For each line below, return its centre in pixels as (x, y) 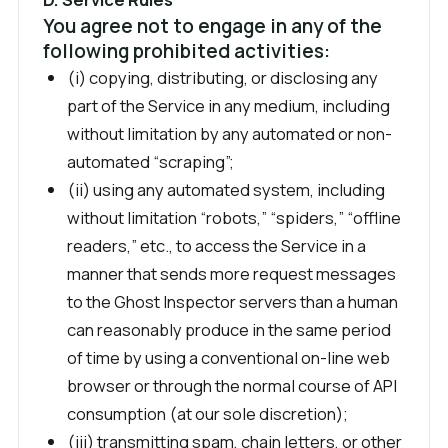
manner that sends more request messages (231, 273)
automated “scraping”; (150, 161)
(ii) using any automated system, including (226, 189)
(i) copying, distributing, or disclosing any (222, 77)
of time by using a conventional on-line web (228, 357)
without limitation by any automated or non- (229, 133)
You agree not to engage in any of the (212, 26)
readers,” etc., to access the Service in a (216, 245)
